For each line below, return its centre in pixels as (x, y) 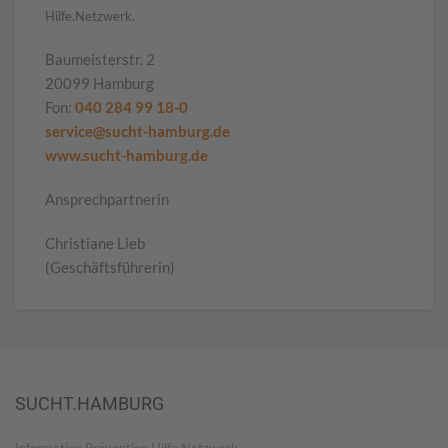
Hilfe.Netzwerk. (90, 16)
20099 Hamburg (99, 83)
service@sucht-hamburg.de (137, 131)
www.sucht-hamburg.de (126, 155)
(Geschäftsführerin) (110, 267)
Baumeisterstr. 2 (100, 59)
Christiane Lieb (95, 243)
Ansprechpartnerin (107, 199)
